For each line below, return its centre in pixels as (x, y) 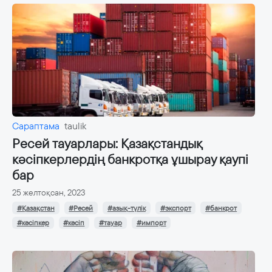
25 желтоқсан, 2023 (49, 193)
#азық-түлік (126, 208)
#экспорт (175, 208)
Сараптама (36, 126)
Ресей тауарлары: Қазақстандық (107, 144)
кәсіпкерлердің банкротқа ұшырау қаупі (130, 160)
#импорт (151, 223)
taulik (75, 126)
